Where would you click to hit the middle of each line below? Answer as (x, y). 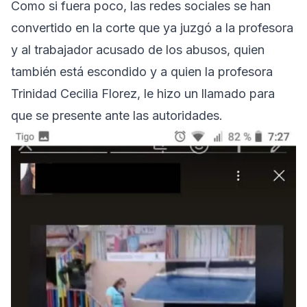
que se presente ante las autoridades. (117, 115)
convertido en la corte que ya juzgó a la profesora (152, 27)
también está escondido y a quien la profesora (142, 71)
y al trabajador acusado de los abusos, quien (138, 49)
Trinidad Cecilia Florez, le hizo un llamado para (143, 93)
